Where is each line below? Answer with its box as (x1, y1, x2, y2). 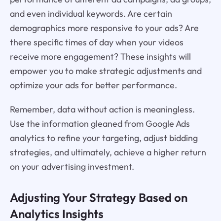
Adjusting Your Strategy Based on (9, 189, 187, 205)
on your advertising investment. (9, 160, 134, 172)
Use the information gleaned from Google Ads (9, 117, 190, 129)
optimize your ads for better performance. (9, 79, 177, 91)
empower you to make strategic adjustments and (9, 65, 202, 76)
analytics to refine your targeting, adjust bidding (9, 132, 198, 144)
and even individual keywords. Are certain (9, 7, 172, 19)
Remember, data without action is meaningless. (9, 103, 195, 115)
